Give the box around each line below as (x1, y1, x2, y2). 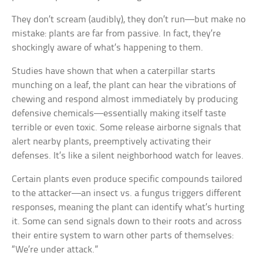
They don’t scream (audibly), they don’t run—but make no (12, 15, 246, 25)
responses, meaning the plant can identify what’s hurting (12, 203, 245, 213)
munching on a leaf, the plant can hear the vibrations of (12, 80, 237, 91)
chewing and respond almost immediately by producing (12, 95, 238, 105)
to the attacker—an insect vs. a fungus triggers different (12, 188, 242, 199)
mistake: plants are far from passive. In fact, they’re (12, 29, 221, 39)
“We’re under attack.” (12, 245, 99, 255)
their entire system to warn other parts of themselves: (12, 231, 234, 241)
